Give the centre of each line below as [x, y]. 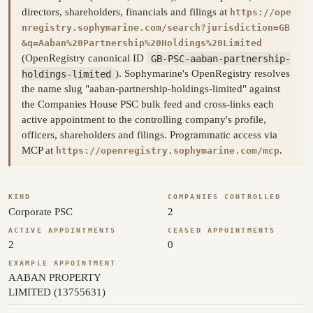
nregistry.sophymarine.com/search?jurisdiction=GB [156, 28]
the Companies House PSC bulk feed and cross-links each [148, 104]
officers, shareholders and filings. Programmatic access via [150, 135]
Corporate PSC [41, 211]
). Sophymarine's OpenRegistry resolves [202, 74]
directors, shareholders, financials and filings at [126, 12]
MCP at [39, 151]
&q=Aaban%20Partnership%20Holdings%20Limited [142, 43]
